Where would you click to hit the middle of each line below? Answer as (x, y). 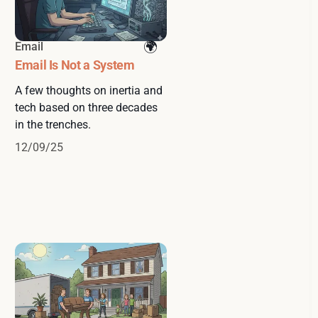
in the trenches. (53, 124)
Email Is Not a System (75, 65)
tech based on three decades (86, 107)
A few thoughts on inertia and (89, 90)
